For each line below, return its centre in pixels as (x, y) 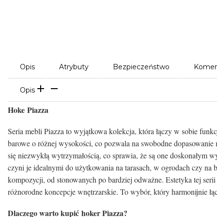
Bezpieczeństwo (141, 67)
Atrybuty (74, 67)
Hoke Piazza (29, 110)
